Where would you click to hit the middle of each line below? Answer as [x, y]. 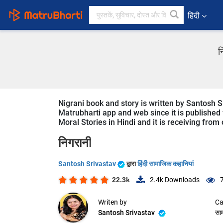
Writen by [112, 202]
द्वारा [132, 164]
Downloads [181, 180]
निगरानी [75, 143]
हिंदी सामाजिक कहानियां [166, 164]
